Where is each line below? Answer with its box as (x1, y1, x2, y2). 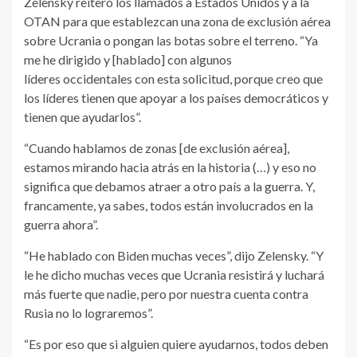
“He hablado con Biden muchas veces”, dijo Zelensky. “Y (24, 248, 324, 264)
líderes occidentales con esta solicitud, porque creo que (24, 71, 323, 87)
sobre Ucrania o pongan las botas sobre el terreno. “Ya (24, 33, 318, 49)
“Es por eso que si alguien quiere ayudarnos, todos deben (24, 336, 328, 352)
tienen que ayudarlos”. (24, 109, 141, 125)
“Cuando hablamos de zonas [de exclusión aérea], (24, 140, 289, 156)
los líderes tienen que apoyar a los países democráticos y (24, 90, 328, 106)
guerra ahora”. (24, 217, 98, 233)
